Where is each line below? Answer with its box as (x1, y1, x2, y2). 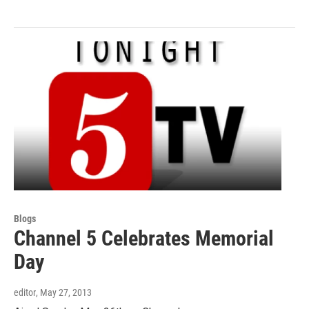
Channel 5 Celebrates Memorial (14, 226, 274, 250)
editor (14, 286, 36, 298)
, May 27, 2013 (36, 286, 92, 298)
